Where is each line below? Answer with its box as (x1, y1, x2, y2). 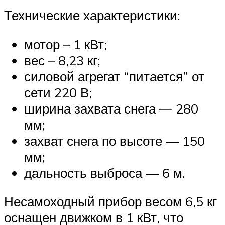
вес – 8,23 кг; (24, 52, 100, 68)
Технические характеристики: (4, 7, 180, 24)
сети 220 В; (24, 84, 92, 100)
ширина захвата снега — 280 (24, 100, 198, 117)
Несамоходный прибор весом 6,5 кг (4, 193, 217, 210)
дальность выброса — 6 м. (24, 164, 185, 181)
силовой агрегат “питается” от (24, 68, 204, 84)
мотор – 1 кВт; (24, 36, 107, 52)
